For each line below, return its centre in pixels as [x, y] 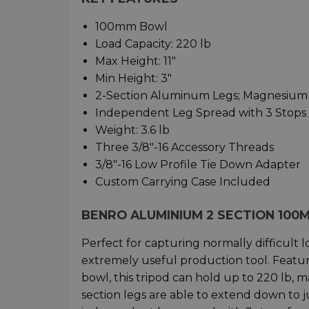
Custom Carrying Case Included [183, 182]
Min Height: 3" [133, 79]
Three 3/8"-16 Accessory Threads [185, 148]
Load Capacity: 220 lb [153, 44]
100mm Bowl [131, 27]
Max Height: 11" [136, 61]
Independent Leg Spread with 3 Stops [201, 113]
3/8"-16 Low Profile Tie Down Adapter [198, 165]
